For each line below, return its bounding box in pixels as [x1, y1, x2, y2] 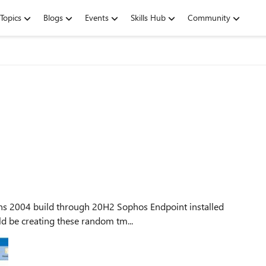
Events [85, 12, 109, 23]
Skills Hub [131, 12, 166, 23]
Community [188, 12, 230, 23]
